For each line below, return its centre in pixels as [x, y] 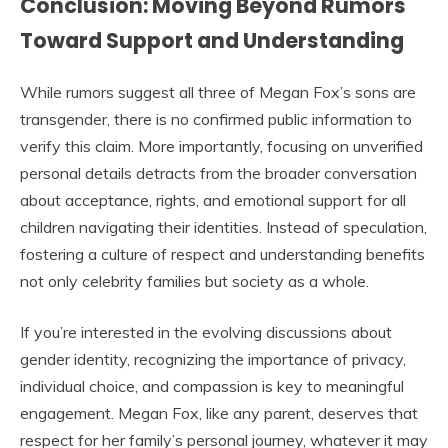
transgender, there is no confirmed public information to [216, 118]
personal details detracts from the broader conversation [218, 172]
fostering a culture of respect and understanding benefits [222, 253]
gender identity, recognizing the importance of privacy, [213, 358]
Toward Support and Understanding [212, 40]
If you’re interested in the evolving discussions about [206, 331]
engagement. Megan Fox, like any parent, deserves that [219, 412]
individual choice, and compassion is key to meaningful [212, 385]
